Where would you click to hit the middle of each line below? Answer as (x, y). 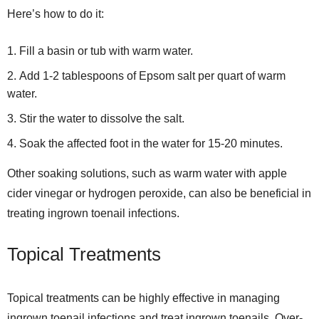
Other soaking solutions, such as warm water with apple (147, 173)
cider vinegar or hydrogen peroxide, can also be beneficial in (159, 193)
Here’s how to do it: (56, 14)
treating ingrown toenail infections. (93, 213)
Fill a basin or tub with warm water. (106, 51)
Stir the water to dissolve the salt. (102, 119)
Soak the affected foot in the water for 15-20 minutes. (151, 143)
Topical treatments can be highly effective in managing (143, 298)
